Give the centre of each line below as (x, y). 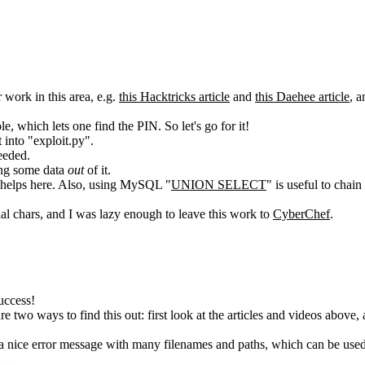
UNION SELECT (219, 185)
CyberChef (301, 214)
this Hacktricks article (174, 97)
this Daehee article (302, 97)
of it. (97, 170)
